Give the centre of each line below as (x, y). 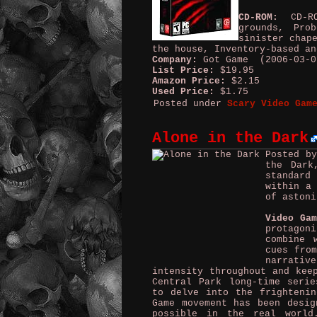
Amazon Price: (189, 81)
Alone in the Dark (230, 138)
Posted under (190, 104)
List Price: (183, 70)
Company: (175, 60)
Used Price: (183, 92)
